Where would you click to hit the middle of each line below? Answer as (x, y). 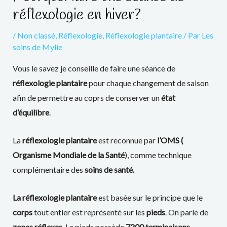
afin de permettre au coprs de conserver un (86, 98)
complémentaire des (48, 170)
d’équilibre (31, 112)
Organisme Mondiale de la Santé (68, 155)
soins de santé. (109, 170)
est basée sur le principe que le (149, 197)
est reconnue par (127, 140)
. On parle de (186, 212)
